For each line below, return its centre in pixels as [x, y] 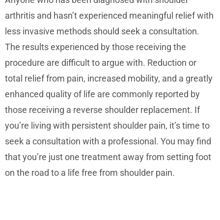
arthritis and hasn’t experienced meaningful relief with [109, 15]
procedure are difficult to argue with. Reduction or [101, 62]
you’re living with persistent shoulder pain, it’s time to [107, 125]
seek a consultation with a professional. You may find [108, 141]
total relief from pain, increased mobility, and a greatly [109, 78]
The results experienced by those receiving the [96, 47]
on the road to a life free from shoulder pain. [92, 172]
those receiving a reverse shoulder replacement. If [102, 110]
